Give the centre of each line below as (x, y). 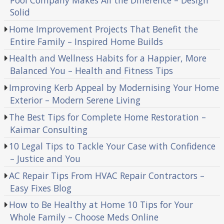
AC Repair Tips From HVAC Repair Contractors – (107, 175)
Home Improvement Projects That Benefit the (104, 29)
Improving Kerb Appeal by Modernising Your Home (114, 88)
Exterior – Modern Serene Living (75, 100)
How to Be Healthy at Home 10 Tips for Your (101, 205)
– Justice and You (45, 159)
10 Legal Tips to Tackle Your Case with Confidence (112, 146)
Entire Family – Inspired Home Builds (86, 41)
